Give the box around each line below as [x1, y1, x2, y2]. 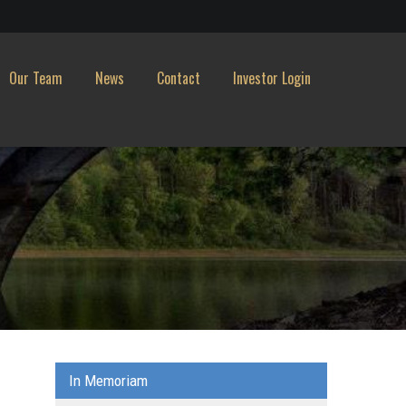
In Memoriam [69, 372, 148, 391]
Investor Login [233, 67, 311, 89]
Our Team [9, 67, 63, 89]
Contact [157, 67, 200, 89]
